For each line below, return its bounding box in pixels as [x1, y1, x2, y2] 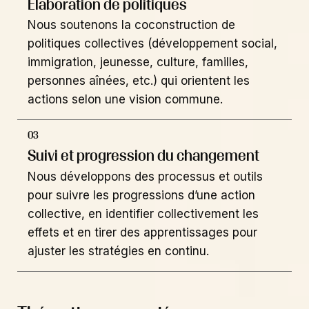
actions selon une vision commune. [28, 92, 223, 107]
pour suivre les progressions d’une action [28, 188, 255, 202]
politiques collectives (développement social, [28, 37, 277, 51]
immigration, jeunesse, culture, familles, [28, 55, 248, 70]
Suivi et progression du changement [28, 147, 259, 164]
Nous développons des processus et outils [28, 169, 263, 183]
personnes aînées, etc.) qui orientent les [28, 74, 250, 88]
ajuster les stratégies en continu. [28, 243, 209, 258]
